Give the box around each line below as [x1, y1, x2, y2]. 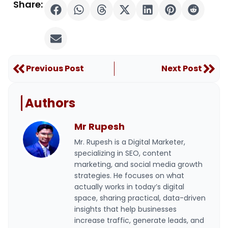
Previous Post [26, 63, 84, 75]
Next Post [161, 63, 202, 75]
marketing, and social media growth [74, 159, 203, 170]
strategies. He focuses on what [74, 170, 184, 181]
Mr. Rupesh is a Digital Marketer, [74, 137, 185, 148]
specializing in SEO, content [74, 148, 172, 159]
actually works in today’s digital [74, 182, 184, 192]
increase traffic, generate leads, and [74, 215, 204, 226]
